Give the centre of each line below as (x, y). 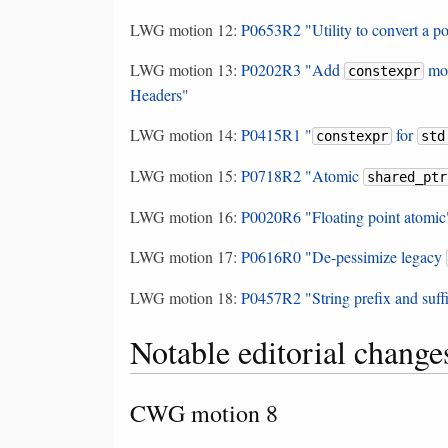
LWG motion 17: (185, 256)
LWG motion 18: (185, 297)
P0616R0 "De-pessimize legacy (343, 256)
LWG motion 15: (185, 175)
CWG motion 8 (204, 412)
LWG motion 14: (185, 134)
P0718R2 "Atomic (302, 175)
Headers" (159, 94)
